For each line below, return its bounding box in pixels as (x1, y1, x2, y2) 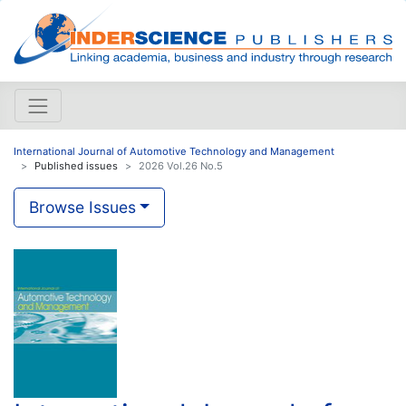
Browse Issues (29, 197, 136, 217)
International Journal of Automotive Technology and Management (14, 144, 334, 158)
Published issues (34, 159, 118, 172)
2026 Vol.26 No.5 (139, 159, 223, 172)
